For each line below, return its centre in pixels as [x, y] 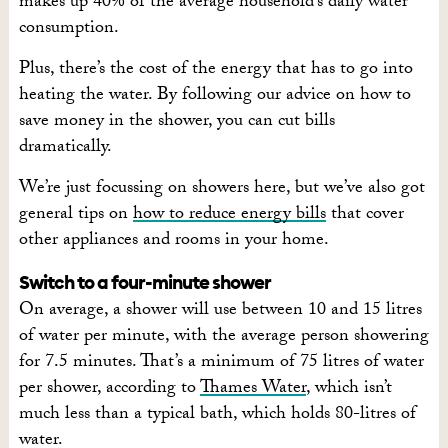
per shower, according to [109, 389]
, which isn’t [348, 389]
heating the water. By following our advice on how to [214, 96]
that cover [364, 215]
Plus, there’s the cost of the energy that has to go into [215, 70]
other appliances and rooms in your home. [173, 241]
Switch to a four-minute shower [144, 282]
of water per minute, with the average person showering [223, 337]
